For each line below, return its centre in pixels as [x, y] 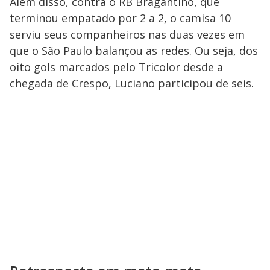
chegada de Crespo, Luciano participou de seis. [132, 83]
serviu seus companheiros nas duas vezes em [127, 35]
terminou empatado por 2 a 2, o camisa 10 [120, 18]
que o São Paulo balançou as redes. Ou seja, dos [134, 51]
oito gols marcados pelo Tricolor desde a [116, 67]
